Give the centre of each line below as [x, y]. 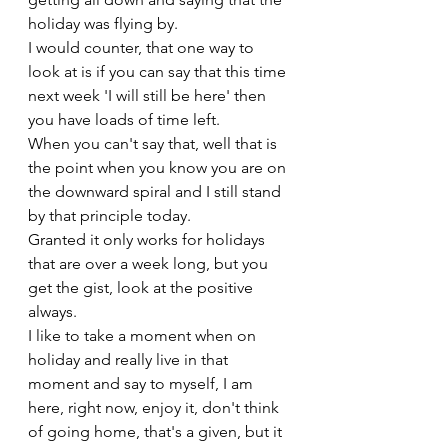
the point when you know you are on [159, 167]
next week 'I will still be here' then [149, 95]
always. [54, 311]
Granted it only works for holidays [148, 239]
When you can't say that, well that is [154, 143]
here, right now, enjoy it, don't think [155, 407]
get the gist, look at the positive [142, 287]
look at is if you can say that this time [159, 71]
